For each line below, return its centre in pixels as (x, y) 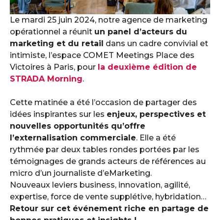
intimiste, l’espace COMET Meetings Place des (102, 55)
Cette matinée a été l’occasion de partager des (103, 102)
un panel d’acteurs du (141, 32)
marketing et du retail (57, 43)
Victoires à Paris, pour (54, 67)
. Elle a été (156, 138)
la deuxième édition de (147, 67)
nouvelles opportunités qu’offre (78, 126)
